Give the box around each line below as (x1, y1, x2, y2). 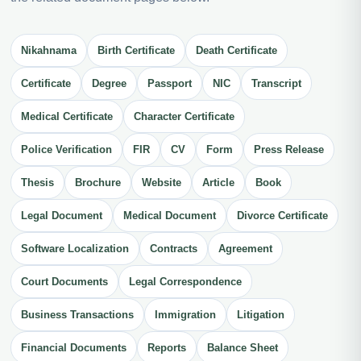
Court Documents (21, 276, 108, 288)
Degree (92, 77, 127, 90)
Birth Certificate (98, 44, 175, 57)
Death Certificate (196, 44, 277, 57)
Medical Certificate (21, 110, 113, 123)
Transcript (251, 77, 301, 90)
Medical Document (123, 210, 216, 222)
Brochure (75, 176, 121, 189)
